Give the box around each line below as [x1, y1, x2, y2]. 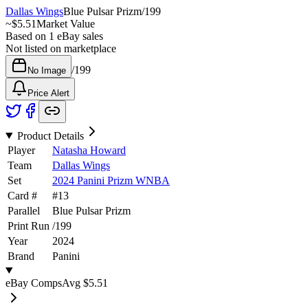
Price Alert [27, 87, 69, 98]
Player [8, 144, 35, 156]
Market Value [36, 17, 95, 30]
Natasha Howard [52, 144, 126, 156]
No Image [27, 65, 66, 76]
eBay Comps [5, 276, 62, 289]
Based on [5, 30, 49, 42]
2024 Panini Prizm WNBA [52, 174, 170, 186]
